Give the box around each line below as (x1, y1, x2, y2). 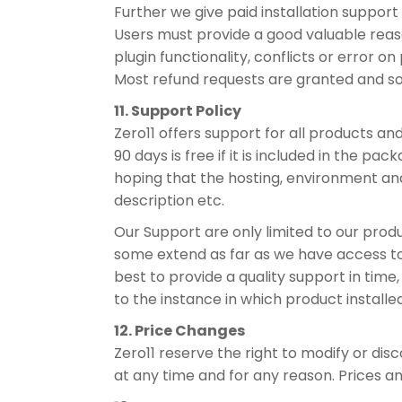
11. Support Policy (114, 100, 241, 121)
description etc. (114, 190, 224, 211)
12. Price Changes (114, 320, 245, 341)
